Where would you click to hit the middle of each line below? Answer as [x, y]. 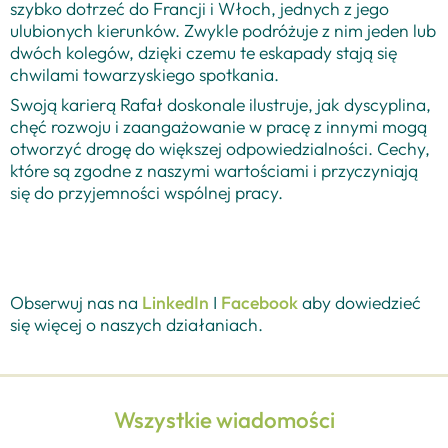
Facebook [259, 302]
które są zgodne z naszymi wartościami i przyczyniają [214, 170]
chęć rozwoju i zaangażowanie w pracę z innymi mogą [218, 126]
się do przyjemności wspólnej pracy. [146, 192]
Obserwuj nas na [76, 302]
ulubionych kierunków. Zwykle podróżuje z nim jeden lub [223, 30]
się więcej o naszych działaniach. [136, 324]
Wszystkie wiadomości [224, 419]
